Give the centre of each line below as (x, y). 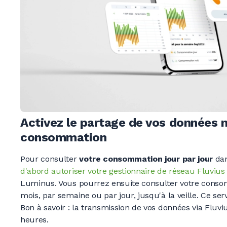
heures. (34, 220)
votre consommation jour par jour (146, 159)
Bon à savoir (43, 208)
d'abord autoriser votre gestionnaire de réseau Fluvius (123, 171)
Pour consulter (50, 159)
